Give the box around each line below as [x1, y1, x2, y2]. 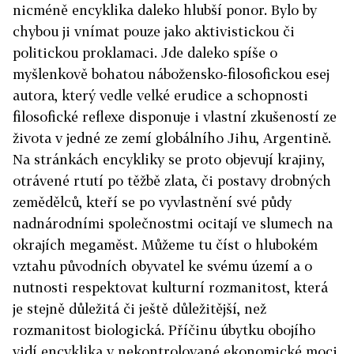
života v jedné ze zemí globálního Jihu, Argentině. [13, 130, 331, 147]
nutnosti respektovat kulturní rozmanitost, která [13, 279, 328, 296]
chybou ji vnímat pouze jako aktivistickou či [13, 23, 295, 40]
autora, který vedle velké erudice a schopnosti [13, 87, 308, 104]
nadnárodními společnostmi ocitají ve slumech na [13, 215, 333, 232]
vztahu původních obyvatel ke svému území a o [13, 258, 312, 275]
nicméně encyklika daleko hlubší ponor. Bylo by [13, 2, 317, 19]
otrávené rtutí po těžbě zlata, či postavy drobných [13, 172, 331, 190]
